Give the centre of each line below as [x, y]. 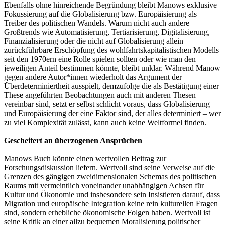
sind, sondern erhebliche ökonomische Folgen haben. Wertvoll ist [107, 213]
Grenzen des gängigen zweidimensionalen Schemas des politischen [110, 177]
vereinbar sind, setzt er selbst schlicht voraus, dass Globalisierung [107, 104]
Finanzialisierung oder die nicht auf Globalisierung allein [94, 41]
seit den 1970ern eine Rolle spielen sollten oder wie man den [100, 59]
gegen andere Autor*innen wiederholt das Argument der [93, 77]
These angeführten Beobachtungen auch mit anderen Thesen [100, 95]
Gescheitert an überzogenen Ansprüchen [73, 141]
